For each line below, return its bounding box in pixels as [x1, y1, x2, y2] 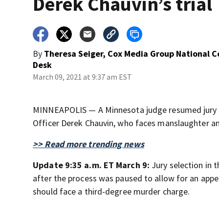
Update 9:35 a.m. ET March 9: [33, 159, 152, 171]
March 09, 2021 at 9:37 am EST [33, 72, 132, 82]
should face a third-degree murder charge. [33, 186, 190, 197]
